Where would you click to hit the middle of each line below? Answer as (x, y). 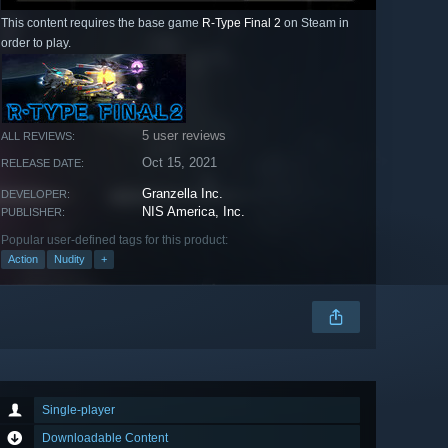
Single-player (78, 410)
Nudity (69, 259)
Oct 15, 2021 (180, 163)
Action (23, 259)
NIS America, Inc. (194, 212)
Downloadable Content (105, 438)
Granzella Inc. (183, 194)
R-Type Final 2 (241, 23)
